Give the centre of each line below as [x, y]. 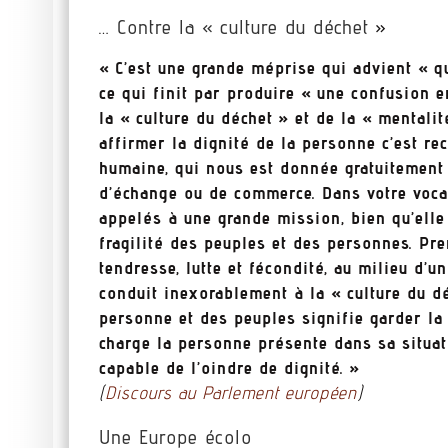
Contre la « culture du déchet [243, 27]
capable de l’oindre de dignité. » [230, 368]
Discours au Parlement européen [231, 393]
